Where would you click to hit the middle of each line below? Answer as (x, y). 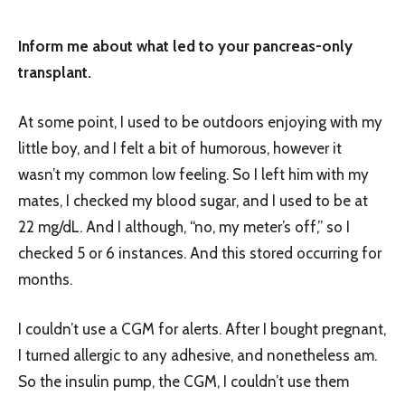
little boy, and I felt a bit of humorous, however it (180, 148)
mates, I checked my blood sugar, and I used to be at (193, 200)
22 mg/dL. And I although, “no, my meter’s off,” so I (184, 226)
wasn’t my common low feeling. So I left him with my (193, 174)
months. (45, 279)
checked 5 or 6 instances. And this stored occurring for (200, 253)
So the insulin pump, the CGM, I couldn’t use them (184, 381)
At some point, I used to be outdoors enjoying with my (200, 122)
